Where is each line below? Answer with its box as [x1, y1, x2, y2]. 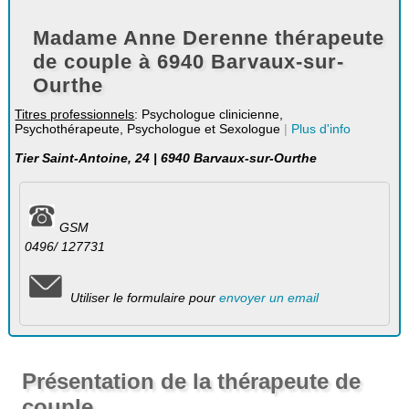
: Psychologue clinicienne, [134, 107, 284, 121]
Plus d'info [291, 121, 351, 136]
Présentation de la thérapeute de [22, 368, 362, 393]
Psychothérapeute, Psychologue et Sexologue [15, 121, 285, 136]
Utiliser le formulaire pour [66, 289, 219, 305]
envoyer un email [218, 289, 319, 305]
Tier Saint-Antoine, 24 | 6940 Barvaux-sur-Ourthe [15, 151, 318, 166]
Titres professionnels [15, 107, 135, 121]
